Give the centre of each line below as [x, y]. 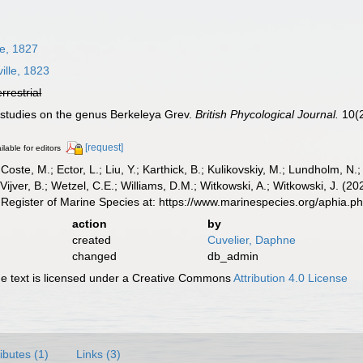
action [89, 223]
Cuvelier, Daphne [251, 239]
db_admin [233, 256]
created [91, 239]
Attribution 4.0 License [291, 278]
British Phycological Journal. [267, 114]
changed [94, 256]
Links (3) [98, 354]
